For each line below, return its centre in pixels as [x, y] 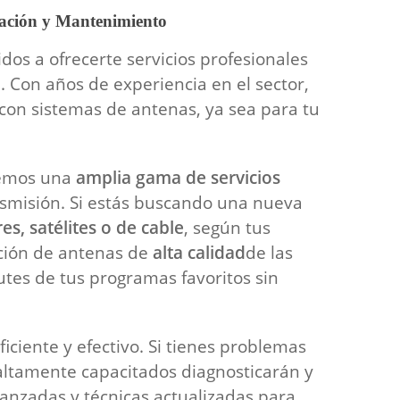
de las [269, 252]
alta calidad [199, 252]
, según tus [227, 227]
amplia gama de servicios [178, 177]
